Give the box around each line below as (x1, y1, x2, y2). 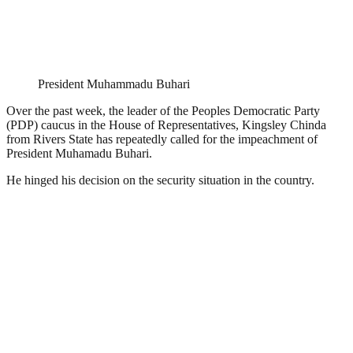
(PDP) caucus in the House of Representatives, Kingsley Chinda (6, 117, 326, 132)
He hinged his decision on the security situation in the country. (6, 173, 314, 187)
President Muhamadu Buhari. (6, 146, 152, 160)
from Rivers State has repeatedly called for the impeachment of (6, 132, 318, 146)
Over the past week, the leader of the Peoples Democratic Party (6, 103, 320, 117)
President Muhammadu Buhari (38, 76, 190, 91)
